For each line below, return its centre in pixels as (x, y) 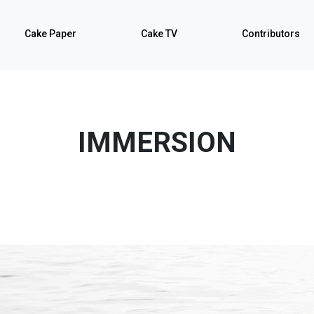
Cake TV (159, 34)
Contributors (271, 34)
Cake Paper (50, 34)
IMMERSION (157, 143)
